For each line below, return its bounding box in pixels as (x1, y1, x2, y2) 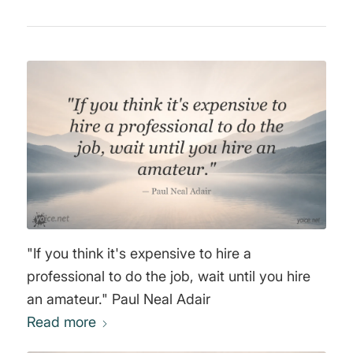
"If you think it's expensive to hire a (26, 245, 251, 262)
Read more (26, 314, 96, 331)
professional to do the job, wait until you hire (26, 268, 310, 285)
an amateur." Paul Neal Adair (111, 291, 210, 308)
